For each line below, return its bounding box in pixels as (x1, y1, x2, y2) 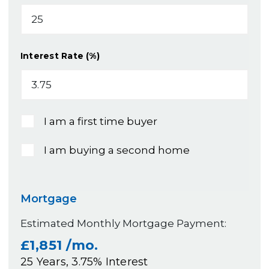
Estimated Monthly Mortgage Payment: (20, 217, 226, 229)
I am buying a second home (44, 144, 190, 156)
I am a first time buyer (44, 115, 157, 127)
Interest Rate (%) (20, 50, 100, 61)
